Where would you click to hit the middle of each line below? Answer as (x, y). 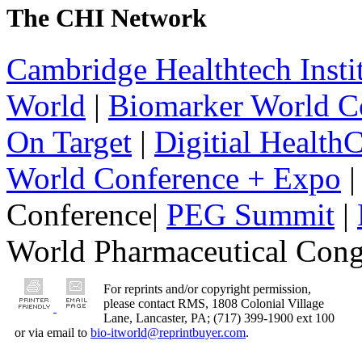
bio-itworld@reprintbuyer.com (168, 332)
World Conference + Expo (174, 178)
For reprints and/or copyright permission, (207, 288)
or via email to (53, 332)
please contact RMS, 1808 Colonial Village (214, 303)
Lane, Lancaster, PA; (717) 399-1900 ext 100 (219, 318)
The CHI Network (107, 17)
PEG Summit (250, 214)
